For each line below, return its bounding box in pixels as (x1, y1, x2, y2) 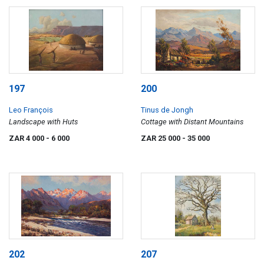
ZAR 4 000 (9, 133, 46, 143)
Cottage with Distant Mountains (141, 117, 243, 126)
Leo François (9, 105, 53, 114)
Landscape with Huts (9, 117, 78, 126)
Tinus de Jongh (141, 105, 193, 114)
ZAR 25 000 (141, 133, 182, 143)
